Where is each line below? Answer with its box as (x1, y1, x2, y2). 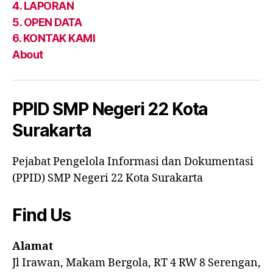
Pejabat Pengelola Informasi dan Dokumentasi (12, 154, 253, 169)
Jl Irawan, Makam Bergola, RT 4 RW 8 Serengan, (12, 255, 261, 270)
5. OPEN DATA (12, 15, 82, 29)
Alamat (12, 239, 53, 253)
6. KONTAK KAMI (12, 32, 96, 45)
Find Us (12, 204, 71, 225)
